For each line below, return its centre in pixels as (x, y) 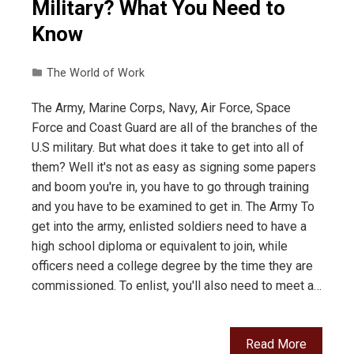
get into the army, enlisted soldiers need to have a (169, 227)
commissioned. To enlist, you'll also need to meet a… (177, 286)
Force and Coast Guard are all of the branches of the (175, 128)
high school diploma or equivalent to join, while (160, 247)
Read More (276, 345)
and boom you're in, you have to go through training (170, 187)
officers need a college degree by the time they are (172, 266)
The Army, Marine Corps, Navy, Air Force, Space (161, 108)
